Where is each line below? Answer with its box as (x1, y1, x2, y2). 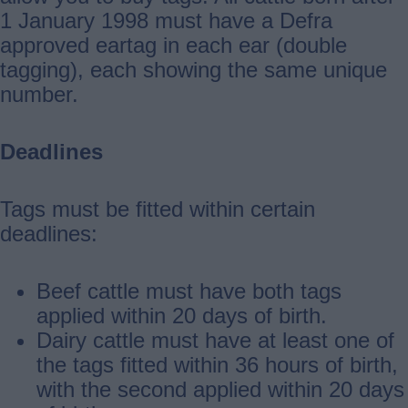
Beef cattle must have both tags (36, 278, 342, 303)
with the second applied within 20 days (36, 376, 404, 402)
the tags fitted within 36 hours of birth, (36, 352, 398, 377)
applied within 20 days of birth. (36, 302, 327, 328)
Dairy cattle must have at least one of (36, 327, 394, 352)
